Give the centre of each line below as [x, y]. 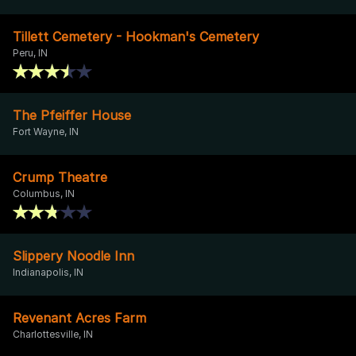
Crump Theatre [60, 177]
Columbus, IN [44, 193]
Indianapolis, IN [48, 272]
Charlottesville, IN [53, 334]
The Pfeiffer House [72, 115]
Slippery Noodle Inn [74, 255]
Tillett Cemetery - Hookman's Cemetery [136, 36]
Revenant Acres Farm [79, 317]
